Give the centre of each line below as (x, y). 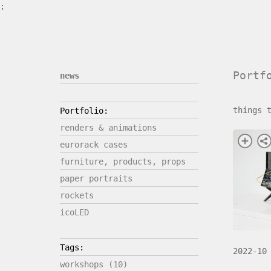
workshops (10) (93, 264)
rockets (77, 195)
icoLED (74, 212)
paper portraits (96, 178)
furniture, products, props (122, 162)
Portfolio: (84, 111)
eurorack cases (93, 145)
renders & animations (108, 128)
